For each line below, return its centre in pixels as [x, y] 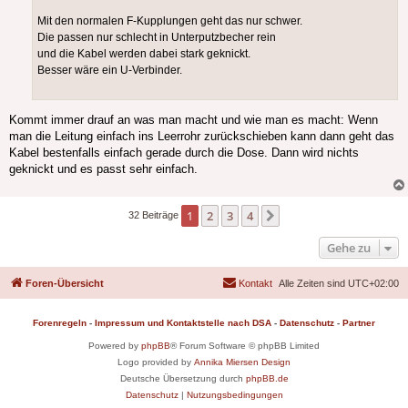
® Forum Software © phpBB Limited [245, 345]
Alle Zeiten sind [313, 283]
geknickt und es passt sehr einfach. [103, 168]
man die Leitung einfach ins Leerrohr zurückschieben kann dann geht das [202, 136]
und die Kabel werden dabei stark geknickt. [144, 54]
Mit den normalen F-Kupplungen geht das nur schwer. [170, 21]
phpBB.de [267, 378]
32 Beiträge [155, 214]
